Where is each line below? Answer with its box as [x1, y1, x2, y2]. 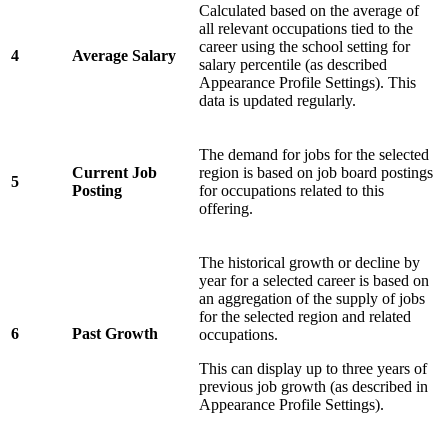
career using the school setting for [199, 38, 410, 56]
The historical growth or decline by [199, 254, 420, 272]
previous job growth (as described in [199, 378, 428, 396]
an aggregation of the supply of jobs [199, 290, 425, 308]
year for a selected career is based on [199, 272, 429, 290]
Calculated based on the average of [199, 2, 419, 20]
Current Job [72, 164, 157, 182]
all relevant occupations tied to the [199, 20, 413, 38]
